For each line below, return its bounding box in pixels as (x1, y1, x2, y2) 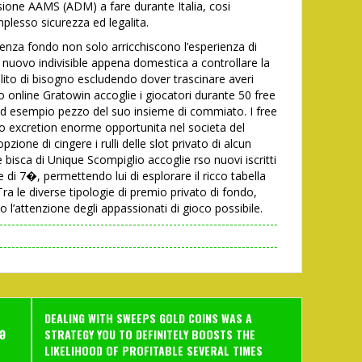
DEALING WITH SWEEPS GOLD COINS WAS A (44, 309, 252, 326)
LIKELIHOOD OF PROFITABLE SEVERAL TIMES (44, 342, 263, 359)
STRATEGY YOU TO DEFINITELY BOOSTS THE (44, 326, 255, 343)
